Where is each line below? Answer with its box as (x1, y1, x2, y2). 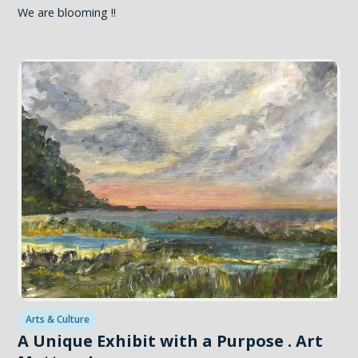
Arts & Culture (25, 312, 89, 327)
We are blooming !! (18, 5, 117, 21)
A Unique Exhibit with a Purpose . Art (18, 330, 324, 352)
